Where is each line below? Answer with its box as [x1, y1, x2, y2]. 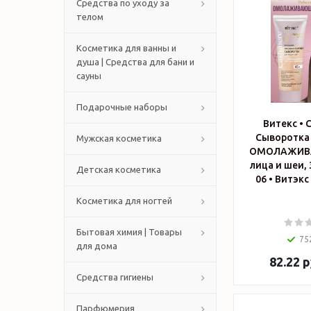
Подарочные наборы [76, 102, 167, 112]
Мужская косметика [76, 133, 162, 143]
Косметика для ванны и [76, 43, 176, 53]
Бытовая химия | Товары [76, 227, 182, 237]
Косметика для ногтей [76, 196, 172, 205]
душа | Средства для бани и [76, 57, 194, 67]
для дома [76, 241, 117, 251]
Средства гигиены [76, 272, 153, 282]
